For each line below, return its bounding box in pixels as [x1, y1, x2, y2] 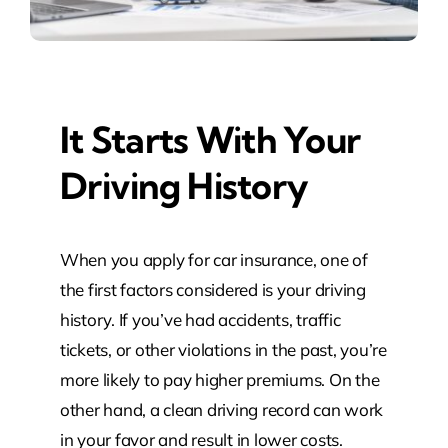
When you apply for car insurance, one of [59, 248, 368, 270]
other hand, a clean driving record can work [59, 398, 384, 420]
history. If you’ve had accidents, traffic [59, 308, 341, 330]
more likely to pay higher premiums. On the [59, 368, 380, 390]
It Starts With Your [59, 116, 361, 162]
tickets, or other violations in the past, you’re [59, 338, 387, 360]
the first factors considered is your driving [59, 278, 366, 300]
